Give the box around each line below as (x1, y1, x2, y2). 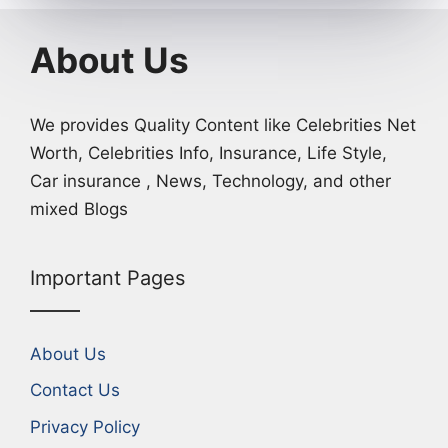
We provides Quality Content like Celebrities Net (30, 114, 416, 135)
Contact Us (30, 380, 120, 401)
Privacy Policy (30, 416, 140, 437)
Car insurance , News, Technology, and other (30, 170, 391, 191)
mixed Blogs (30, 198, 128, 219)
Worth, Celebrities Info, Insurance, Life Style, (30, 142, 387, 163)
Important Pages (30, 265, 185, 290)
